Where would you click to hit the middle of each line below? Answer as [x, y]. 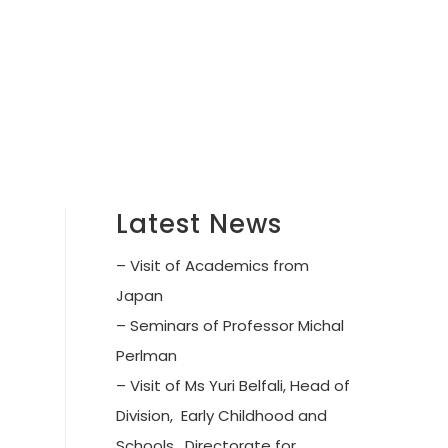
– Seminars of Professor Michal [230, 326]
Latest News [199, 224]
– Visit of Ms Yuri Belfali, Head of [233, 386]
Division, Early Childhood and [221, 416]
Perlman [146, 356]
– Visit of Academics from [212, 266]
